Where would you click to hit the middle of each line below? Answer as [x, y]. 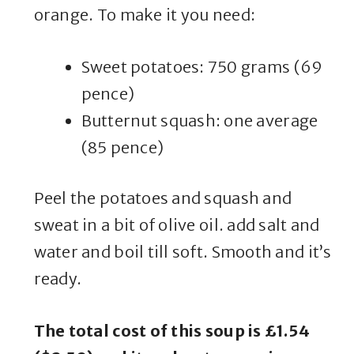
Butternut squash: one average [200, 121]
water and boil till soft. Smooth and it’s [183, 252]
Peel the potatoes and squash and [163, 198]
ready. [58, 279]
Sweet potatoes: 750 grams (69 [202, 67]
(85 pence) [122, 148]
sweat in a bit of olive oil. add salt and [177, 225]
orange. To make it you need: [145, 15]
